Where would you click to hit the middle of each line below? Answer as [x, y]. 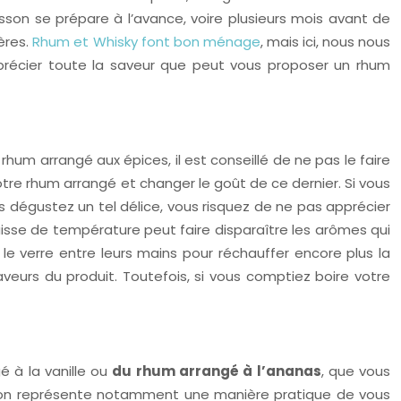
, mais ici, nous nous [325, 42]
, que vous [356, 371]
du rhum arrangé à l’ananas [217, 371]
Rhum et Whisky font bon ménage [146, 42]
